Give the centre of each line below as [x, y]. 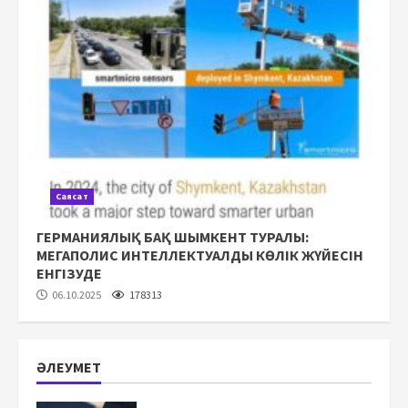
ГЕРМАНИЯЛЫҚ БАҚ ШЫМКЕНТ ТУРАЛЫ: [173, 237]
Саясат [72, 196]
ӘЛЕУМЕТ [69, 367]
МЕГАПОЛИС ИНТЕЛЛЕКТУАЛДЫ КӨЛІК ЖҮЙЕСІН [200, 255]
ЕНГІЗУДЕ [69, 273]
